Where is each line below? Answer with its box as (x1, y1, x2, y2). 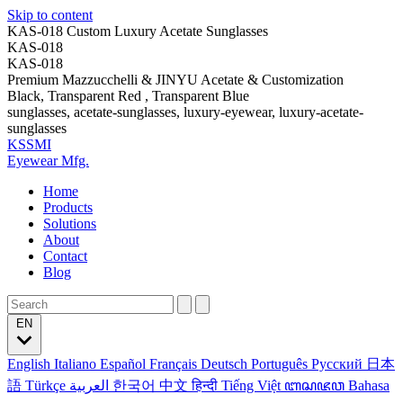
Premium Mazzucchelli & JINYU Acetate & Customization (7, 72, 344, 87)
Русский (311, 356, 366, 372)
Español (100, 356, 149, 372)
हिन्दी (192, 378, 221, 393)
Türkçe (25, 378, 69, 393)
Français (149, 356, 201, 372)
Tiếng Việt (221, 378, 284, 393)
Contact (43, 248, 87, 264)
